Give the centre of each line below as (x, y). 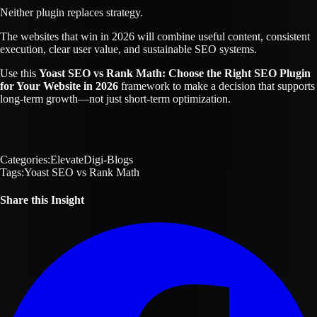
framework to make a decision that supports (217, 86)
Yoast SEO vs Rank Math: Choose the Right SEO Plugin (175, 73)
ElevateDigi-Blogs (92, 159)
